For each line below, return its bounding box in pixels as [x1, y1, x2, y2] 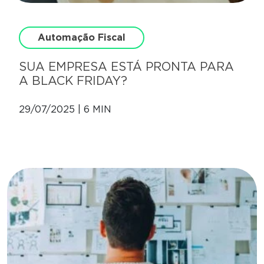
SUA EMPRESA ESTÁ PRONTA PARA [19, 60, 234, 74]
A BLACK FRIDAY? [19, 74, 127, 88]
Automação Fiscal [38, 32, 126, 44]
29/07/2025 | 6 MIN [19, 104, 111, 115]
